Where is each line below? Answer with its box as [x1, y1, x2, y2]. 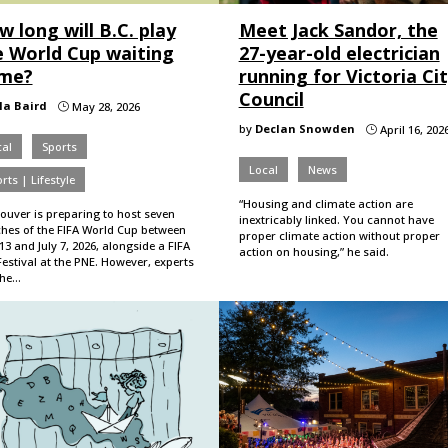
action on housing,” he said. [238, 243, 389, 259]
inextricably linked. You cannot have [238, 211, 434, 227]
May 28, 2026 [68, 98, 140, 114]
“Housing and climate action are [238, 195, 413, 211]
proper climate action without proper [238, 227, 440, 243]
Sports [41, 138, 77, 154]
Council [238, 86, 304, 111]
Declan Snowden [254, 120, 355, 136]
